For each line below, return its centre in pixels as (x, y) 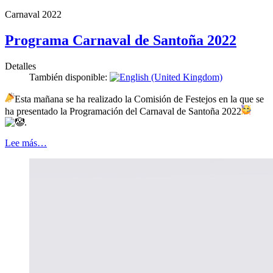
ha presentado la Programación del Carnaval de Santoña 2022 (123, 112)
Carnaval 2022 (33, 15)
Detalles (20, 66)
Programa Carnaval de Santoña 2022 (121, 41)
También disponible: (69, 77)
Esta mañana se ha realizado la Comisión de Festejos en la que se (139, 99)
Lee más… (26, 143)
